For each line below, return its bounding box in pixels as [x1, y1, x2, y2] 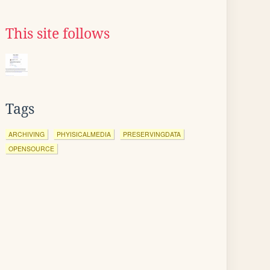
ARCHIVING [8, 130, 45, 139]
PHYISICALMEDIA [57, 130, 111, 139]
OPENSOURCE [8, 144, 54, 153]
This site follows [5, 26, 110, 42]
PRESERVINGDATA [123, 130, 181, 139]
